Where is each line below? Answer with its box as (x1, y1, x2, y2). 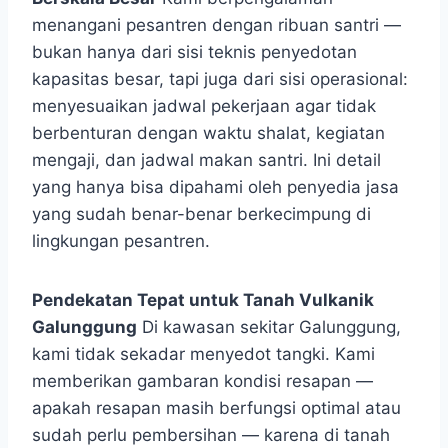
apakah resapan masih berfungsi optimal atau (32, 397, 401, 418)
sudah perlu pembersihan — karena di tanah (32, 424, 390, 445)
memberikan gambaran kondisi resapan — (32, 370, 373, 391)
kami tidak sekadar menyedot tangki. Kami (32, 343, 375, 364)
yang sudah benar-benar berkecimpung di (32, 203, 371, 224)
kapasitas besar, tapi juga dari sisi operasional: (32, 68, 408, 89)
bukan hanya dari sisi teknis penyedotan (32, 41, 357, 62)
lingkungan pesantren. (32, 230, 210, 251)
